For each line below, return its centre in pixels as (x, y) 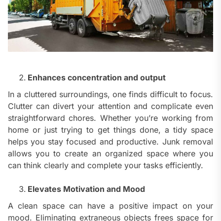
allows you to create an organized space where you (110, 153)
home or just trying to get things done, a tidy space (110, 129)
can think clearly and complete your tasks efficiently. (106, 165)
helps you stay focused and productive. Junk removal (110, 141)
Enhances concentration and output (97, 77)
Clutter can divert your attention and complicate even (110, 106)
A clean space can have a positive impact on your (110, 205)
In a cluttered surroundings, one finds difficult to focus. (110, 94)
